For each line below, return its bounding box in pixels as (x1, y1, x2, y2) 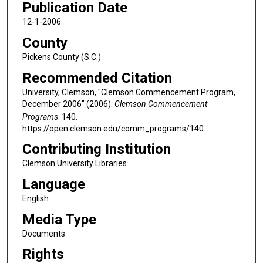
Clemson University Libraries (22, 159, 127, 168)
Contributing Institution (22, 141, 171, 158)
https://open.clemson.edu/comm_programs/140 (22, 123, 204, 133)
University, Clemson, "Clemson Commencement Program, (22, 87, 235, 97)
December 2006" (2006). (22, 99, 114, 109)
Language (22, 176, 85, 193)
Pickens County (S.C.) (22, 52, 101, 62)
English (22, 193, 49, 203)
